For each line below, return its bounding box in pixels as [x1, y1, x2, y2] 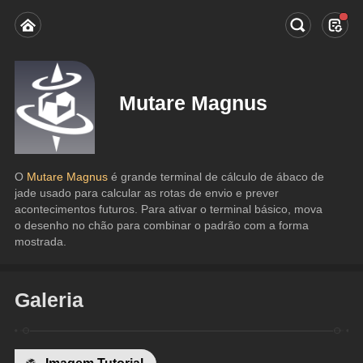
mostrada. [15, 234, 67, 248]
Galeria [15, 288, 84, 311]
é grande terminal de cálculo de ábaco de [111, 169, 325, 183]
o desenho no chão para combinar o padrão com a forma [15, 218, 310, 232]
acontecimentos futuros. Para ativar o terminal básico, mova [15, 202, 323, 216]
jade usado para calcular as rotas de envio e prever [15, 186, 280, 199]
